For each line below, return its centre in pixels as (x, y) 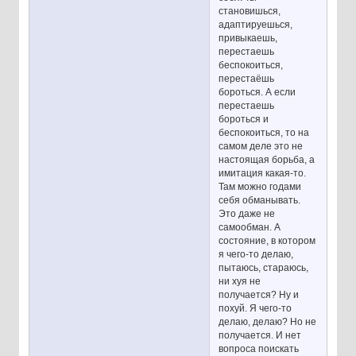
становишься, (250, 11)
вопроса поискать (259, 348)
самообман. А (250, 227)
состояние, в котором (267, 240)
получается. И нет (260, 335)
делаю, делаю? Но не (268, 321)
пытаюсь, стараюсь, (264, 267)
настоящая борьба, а (267, 159)
